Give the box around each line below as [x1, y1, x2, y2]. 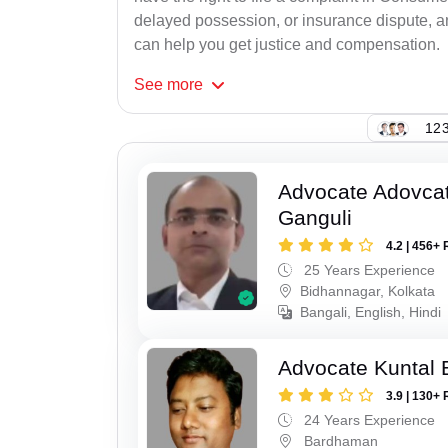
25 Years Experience [300, 262, 436, 279]
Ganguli [278, 206, 353, 230]
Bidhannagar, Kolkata [300, 283, 436, 300]
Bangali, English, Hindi [300, 304, 442, 321]
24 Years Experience [300, 412, 436, 429]
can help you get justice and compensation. [134, 36, 440, 54]
